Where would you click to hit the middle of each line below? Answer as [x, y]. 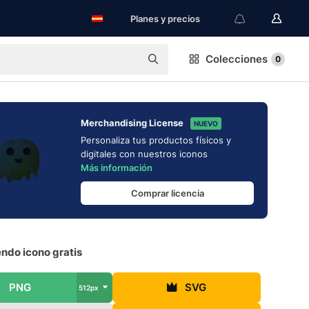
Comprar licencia [167, 193]
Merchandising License [132, 123]
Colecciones [237, 59]
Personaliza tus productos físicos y [156, 140]
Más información [117, 168]
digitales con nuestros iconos [144, 154]
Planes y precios [165, 19]
